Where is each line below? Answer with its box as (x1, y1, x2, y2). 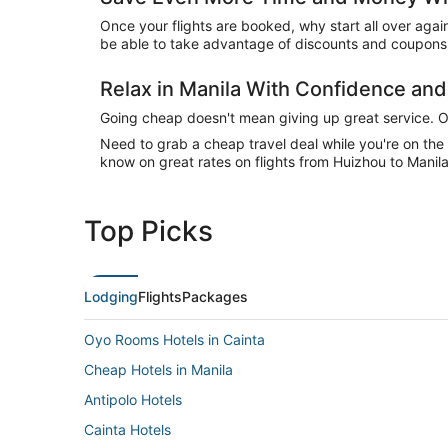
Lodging (84, 288, 138, 305)
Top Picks (84, 214, 213, 248)
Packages (182, 288, 248, 305)
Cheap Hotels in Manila (84, 361, 233, 378)
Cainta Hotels (84, 421, 171, 438)
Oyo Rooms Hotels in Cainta (84, 331, 265, 348)
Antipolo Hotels (84, 391, 182, 408)
